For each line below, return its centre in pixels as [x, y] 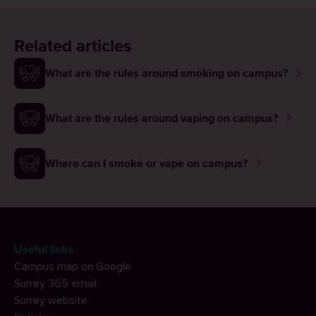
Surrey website [51, 300]
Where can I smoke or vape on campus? [146, 164]
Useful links [44, 250]
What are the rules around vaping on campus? [162, 119]
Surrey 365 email [55, 284]
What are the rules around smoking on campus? [166, 73]
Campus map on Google [73, 267]
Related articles [73, 47]
